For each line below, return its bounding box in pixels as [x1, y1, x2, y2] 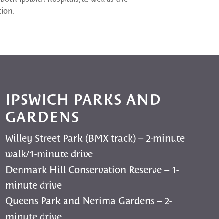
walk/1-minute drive [5, 147, 93, 160]
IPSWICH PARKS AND [5, 89, 162, 108]
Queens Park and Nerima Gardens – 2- [5, 194, 172, 207]
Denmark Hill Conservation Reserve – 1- [5, 162, 179, 175]
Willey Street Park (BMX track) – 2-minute [5, 131, 185, 144]
